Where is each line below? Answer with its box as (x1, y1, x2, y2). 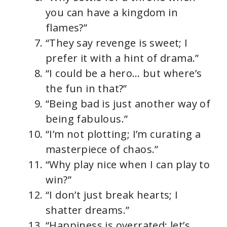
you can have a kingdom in (46, 5, 178, 19)
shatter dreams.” (46, 203, 130, 217)
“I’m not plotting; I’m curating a (46, 127, 201, 141)
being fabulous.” (46, 111, 128, 126)
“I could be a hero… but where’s (46, 66, 202, 80)
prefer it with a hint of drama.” (46, 51, 199, 65)
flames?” (46, 20, 88, 34)
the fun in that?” (46, 81, 127, 95)
